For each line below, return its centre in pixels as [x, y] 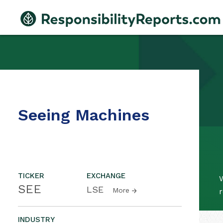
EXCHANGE [106, 176]
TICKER [31, 176]
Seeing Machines [84, 115]
